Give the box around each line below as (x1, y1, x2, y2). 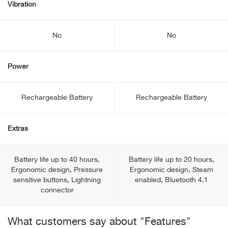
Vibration (8, 1, 36, 8)
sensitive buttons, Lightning (13, 177, 101, 184)
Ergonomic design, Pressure (11, 166, 103, 174)
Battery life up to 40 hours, (14, 156, 100, 163)
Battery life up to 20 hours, (128, 156, 214, 163)
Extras (8, 125, 28, 132)
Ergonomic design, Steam (129, 166, 213, 174)
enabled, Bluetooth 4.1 (134, 177, 208, 184)
